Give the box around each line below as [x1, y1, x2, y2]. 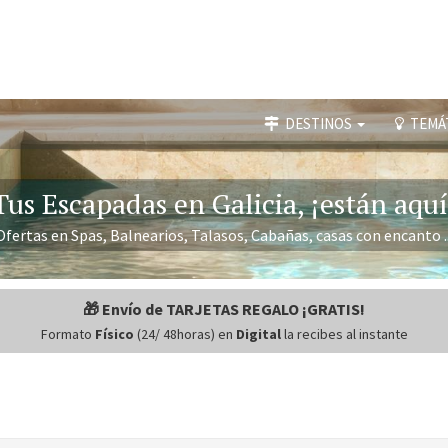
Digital [235, 324, 281, 343]
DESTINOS [279, 113, 355, 133]
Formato [40, 324, 95, 343]
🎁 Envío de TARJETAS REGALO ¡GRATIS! [83, 298, 365, 319]
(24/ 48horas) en [133, 324, 236, 343]
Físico [94, 324, 134, 343]
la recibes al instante [280, 324, 408, 343]
